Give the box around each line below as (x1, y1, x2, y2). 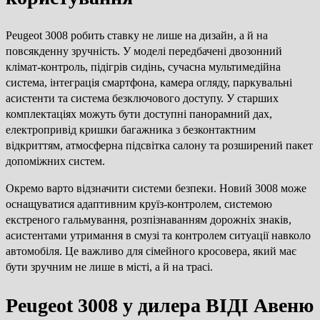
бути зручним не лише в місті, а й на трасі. (6, 260, 213, 273)
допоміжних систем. (6, 154, 105, 167)
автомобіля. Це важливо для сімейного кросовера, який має (6, 244, 296, 257)
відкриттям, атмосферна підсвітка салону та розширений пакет (6, 139, 313, 151)
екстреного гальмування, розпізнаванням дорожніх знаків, (6, 213, 291, 226)
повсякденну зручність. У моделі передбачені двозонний (6, 44, 282, 57)
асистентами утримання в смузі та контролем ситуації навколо (6, 229, 311, 241)
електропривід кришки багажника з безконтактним (6, 123, 256, 136)
